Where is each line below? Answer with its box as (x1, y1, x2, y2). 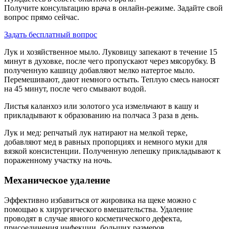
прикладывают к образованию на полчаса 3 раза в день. (4, 111, 199, 120)
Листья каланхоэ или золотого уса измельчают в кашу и (4, 102, 199, 111)
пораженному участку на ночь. (4, 156, 112, 165)
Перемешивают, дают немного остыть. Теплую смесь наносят (4, 75, 219, 84)
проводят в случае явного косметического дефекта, (4, 214, 182, 223)
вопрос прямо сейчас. (4, 13, 79, 22)
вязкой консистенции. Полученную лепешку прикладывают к (4, 147, 221, 156)
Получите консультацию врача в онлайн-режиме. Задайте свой (4, 4, 223, 13)
